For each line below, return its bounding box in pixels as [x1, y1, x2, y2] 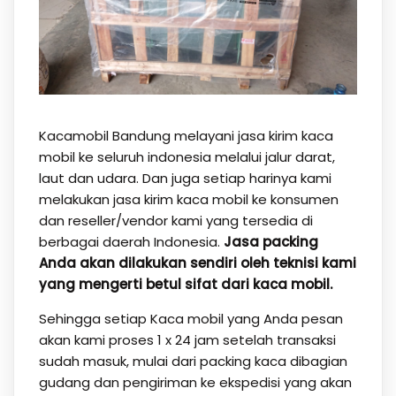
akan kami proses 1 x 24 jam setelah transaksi [38, 330, 336, 349]
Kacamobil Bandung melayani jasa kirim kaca [38, 126, 333, 145]
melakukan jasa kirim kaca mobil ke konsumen [38, 189, 339, 209]
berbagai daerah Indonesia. [38, 232, 224, 251]
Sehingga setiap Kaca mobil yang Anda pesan [38, 308, 343, 328]
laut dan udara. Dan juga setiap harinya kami [38, 168, 331, 187]
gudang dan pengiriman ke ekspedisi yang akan [38, 372, 352, 392]
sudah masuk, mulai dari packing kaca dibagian [38, 351, 347, 370]
